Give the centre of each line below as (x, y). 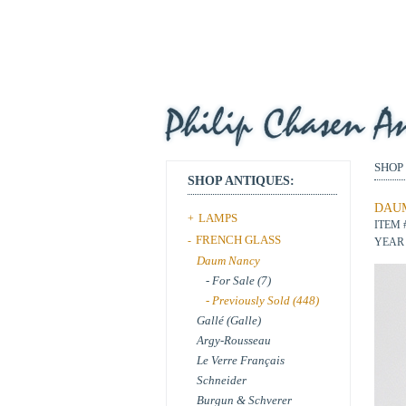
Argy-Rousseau (234, 340)
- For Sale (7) (238, 280)
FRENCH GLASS (238, 240)
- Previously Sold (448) (262, 300)
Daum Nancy (228, 261)
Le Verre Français (241, 360)
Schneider (222, 380)
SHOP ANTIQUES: (241, 181)
